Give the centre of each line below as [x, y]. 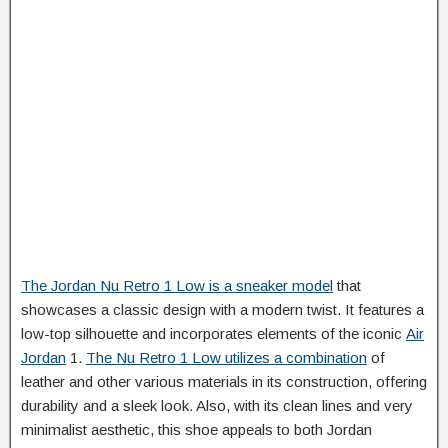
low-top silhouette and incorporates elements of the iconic [213, 333]
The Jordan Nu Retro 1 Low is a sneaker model [177, 285]
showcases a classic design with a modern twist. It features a [222, 309]
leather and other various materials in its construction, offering [224, 381]
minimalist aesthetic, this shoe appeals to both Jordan [196, 429]
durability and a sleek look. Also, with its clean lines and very [217, 405]
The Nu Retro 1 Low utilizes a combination [226, 357]
